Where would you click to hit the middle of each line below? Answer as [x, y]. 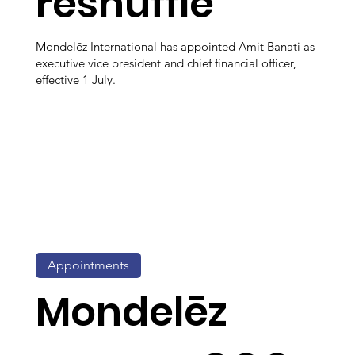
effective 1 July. [76, 79]
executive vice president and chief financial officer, [166, 63]
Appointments [88, 265]
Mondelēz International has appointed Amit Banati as [175, 46]
